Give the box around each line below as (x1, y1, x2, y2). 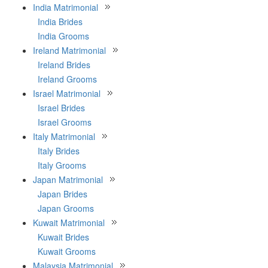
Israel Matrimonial (33, 87, 100, 99)
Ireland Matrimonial (33, 44, 106, 56)
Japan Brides (38, 188, 87, 200)
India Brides (38, 16, 83, 28)
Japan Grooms (38, 202, 94, 214)
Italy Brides (38, 145, 80, 157)
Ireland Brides (38, 59, 90, 71)
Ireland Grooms (38, 73, 97, 85)
